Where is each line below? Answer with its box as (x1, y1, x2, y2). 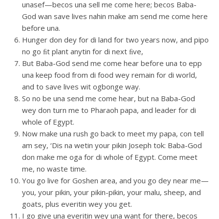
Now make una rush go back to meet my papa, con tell (22, 129, 204, 138)
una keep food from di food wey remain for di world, (22, 70, 197, 80)
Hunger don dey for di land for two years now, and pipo (22, 35, 209, 44)
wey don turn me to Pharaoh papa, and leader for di (22, 105, 196, 115)
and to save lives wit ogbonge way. (22, 82, 140, 91)
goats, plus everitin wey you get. (22, 199, 132, 209)
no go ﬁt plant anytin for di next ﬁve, (22, 46, 143, 56)
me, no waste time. (22, 164, 87, 174)
